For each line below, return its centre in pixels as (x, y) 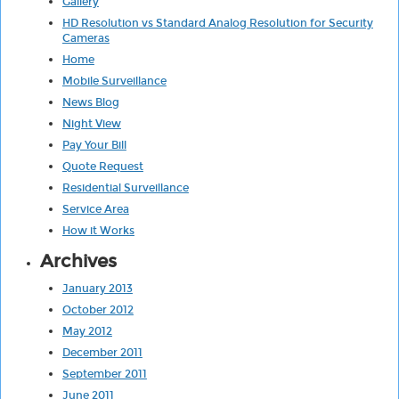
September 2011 (104, 375)
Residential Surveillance (125, 188)
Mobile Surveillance (114, 81)
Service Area (95, 210)
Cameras (85, 39)
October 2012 (98, 310)
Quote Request (102, 167)
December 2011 (102, 353)
